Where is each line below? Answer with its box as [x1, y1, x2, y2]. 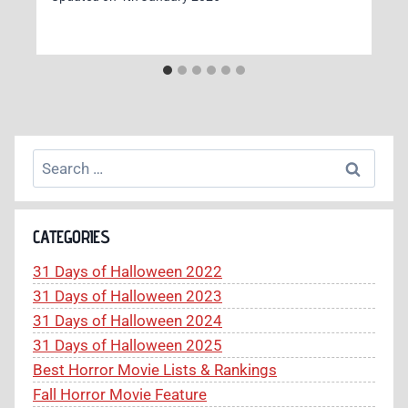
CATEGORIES [33, 225, 110, 248]
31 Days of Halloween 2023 [33, 286, 222, 305]
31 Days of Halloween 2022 [33, 261, 222, 280]
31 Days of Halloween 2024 [33, 311, 222, 330]
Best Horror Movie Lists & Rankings [33, 360, 277, 379]
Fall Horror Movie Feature [33, 384, 207, 403]
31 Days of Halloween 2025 [33, 335, 222, 354]
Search [32, 151, 79, 170]
